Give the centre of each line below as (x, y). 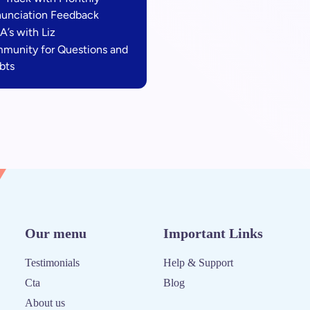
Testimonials (52, 263)
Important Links (213, 233)
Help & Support (198, 263)
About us (45, 303)
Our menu (56, 233)
